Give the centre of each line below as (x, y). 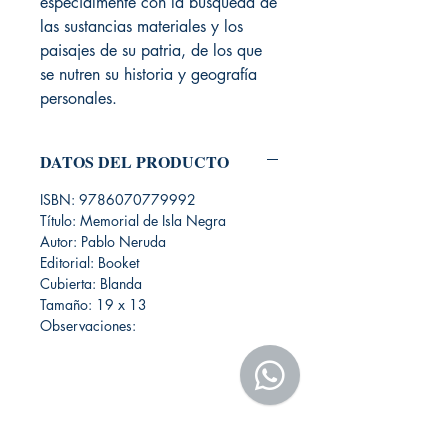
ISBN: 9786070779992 (118, 200)
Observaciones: (90, 326)
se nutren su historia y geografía (148, 75)
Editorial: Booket (89, 263)
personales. (78, 99)
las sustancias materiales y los (141, 27)
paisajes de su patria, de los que (151, 51)
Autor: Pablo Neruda (103, 242)
